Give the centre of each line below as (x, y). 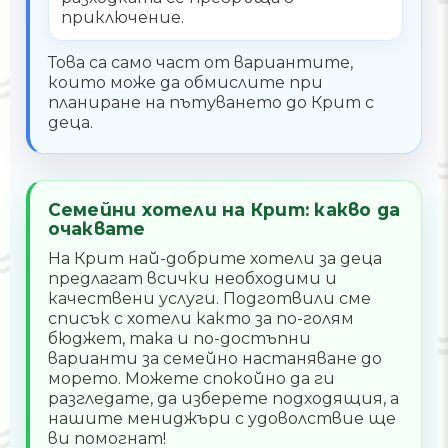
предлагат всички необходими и (192, 279)
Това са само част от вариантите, (200, 63)
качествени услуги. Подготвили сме (209, 299)
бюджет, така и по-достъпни (179, 339)
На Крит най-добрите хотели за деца (214, 259)
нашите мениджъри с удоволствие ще (221, 419)
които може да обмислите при (185, 83)
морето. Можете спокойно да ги (191, 379)
